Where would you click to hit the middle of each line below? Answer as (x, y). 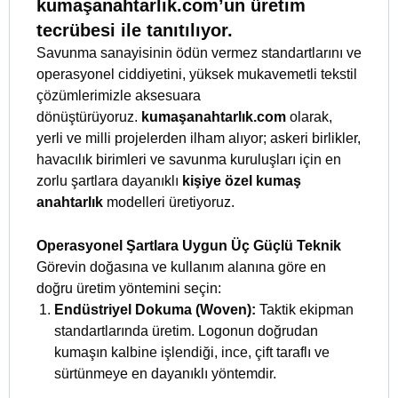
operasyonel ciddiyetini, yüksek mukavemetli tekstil (197, 75)
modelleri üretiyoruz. (169, 203)
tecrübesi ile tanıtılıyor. (135, 31)
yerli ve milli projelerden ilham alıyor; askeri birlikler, (199, 139)
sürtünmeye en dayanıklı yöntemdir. (165, 374)
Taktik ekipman (305, 310)
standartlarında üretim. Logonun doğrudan (186, 331)
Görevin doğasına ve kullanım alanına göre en (181, 267)
